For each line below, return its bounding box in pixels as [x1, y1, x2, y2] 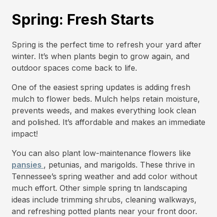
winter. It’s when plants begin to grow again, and [12, 51, 189, 61]
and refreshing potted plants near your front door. [12, 206, 197, 216]
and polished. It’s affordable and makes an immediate [12, 117, 205, 127]
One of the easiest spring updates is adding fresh [12, 82, 190, 92]
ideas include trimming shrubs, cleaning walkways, [12, 195, 197, 204]
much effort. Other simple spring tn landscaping [12, 183, 187, 193]
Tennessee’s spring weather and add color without [12, 171, 197, 181]
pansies [12, 160, 44, 170]
